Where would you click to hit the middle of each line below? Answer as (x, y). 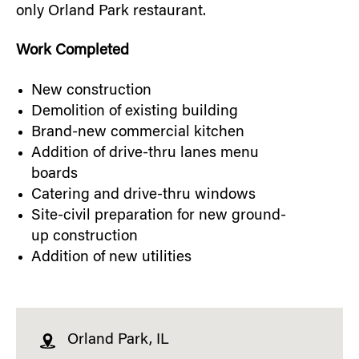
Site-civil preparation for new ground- (159, 216)
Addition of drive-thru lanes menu (145, 154)
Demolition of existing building (135, 112)
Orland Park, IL (119, 340)
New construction (91, 91)
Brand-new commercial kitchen (138, 133)
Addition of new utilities (111, 258)
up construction (85, 237)
